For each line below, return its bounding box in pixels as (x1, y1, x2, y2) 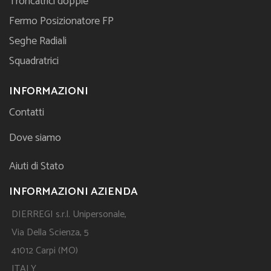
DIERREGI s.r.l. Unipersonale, (11, 206, 126, 223)
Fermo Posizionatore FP (9, 12, 114, 31)
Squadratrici (9, 52, 59, 71)
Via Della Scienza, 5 (11, 224, 89, 241)
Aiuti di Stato (9, 157, 64, 176)
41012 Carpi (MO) (11, 243, 78, 260)
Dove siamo (9, 129, 61, 148)
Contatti (9, 103, 44, 122)
